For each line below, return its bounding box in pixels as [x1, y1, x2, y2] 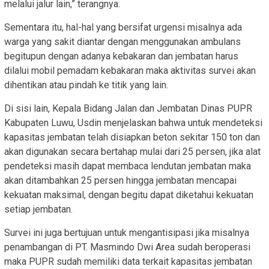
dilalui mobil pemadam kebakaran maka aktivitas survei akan [4, 64, 256, 76]
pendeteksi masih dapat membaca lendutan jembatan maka [4, 160, 251, 172]
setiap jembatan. [4, 203, 73, 215]
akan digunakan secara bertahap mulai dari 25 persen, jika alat [4, 145, 261, 157]
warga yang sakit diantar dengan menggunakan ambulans [4, 35, 241, 47]
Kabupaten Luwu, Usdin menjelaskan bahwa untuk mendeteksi [4, 116, 262, 128]
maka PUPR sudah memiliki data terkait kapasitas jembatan [4, 255, 252, 267]
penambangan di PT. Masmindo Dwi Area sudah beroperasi [4, 241, 250, 253]
